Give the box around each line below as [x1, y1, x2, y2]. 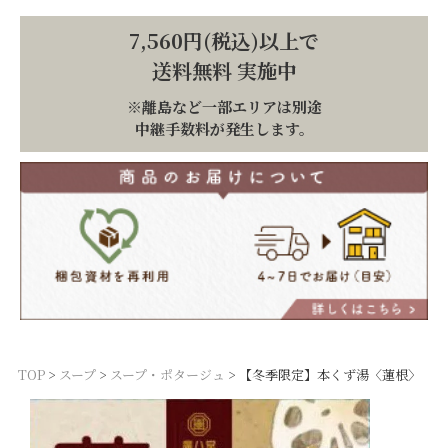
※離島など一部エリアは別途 [126, 96, 322, 117]
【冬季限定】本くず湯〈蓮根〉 [239, 364, 421, 384]
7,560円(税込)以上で [129, 26, 319, 55]
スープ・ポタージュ [110, 364, 225, 384]
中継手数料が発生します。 [134, 118, 314, 139]
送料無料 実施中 [151, 56, 297, 85]
